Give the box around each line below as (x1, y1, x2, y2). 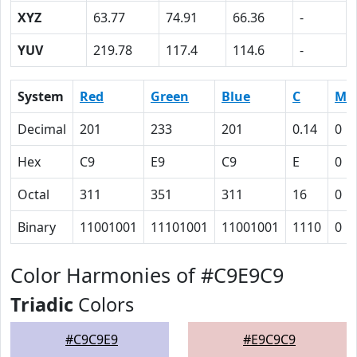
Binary (18, 218, 56, 236)
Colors (73, 292, 134, 317)
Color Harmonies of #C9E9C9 (10, 261, 284, 288)
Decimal (18, 120, 66, 138)
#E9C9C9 (243, 331, 296, 348)
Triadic (10, 292, 73, 317)
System (18, 88, 64, 105)
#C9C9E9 (65, 331, 118, 348)
